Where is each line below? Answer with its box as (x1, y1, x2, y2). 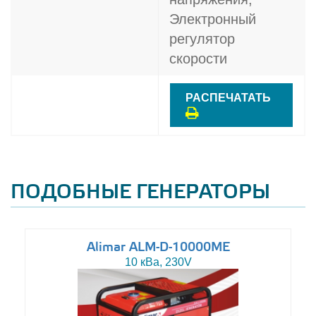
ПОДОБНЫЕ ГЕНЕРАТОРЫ (11, 181, 270, 205)
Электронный (169, 11, 256, 27)
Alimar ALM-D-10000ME (86, 240, 230, 255)
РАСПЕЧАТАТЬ (186, 92, 271, 104)
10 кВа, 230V (124, 256, 192, 268)
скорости (169, 51, 227, 66)
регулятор (169, 31, 235, 47)
